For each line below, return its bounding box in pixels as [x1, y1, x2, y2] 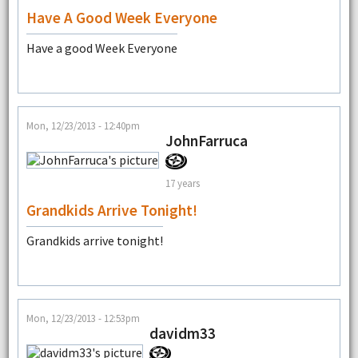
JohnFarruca [165, 131, 248, 151]
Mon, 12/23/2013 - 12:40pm [26, 119, 140, 133]
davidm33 [149, 324, 216, 344]
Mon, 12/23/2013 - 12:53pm [26, 312, 140, 325]
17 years [165, 177, 200, 190]
